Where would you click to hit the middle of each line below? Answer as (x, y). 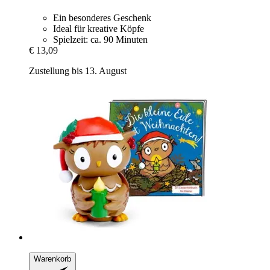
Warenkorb (52, 259)
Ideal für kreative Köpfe (99, 28)
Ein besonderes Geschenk (102, 17)
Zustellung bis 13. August (78, 71)
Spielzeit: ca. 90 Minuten (100, 39)
